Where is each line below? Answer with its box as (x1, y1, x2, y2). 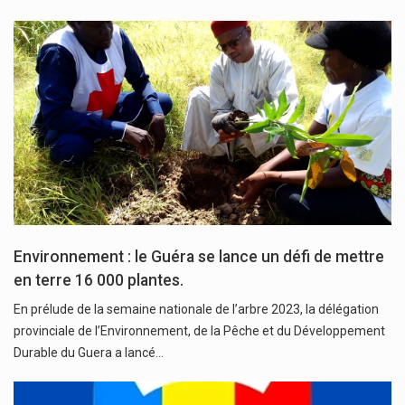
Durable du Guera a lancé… (14, 344, 164, 360)
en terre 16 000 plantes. (14, 270, 184, 289)
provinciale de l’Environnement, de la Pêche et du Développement (14, 323, 385, 338)
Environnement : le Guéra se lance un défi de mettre (14, 247, 384, 266)
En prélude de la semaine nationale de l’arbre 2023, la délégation (14, 301, 379, 316)
